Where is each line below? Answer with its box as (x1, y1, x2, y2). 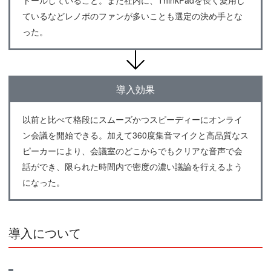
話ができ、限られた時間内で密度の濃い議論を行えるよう (22, 160, 243, 173)
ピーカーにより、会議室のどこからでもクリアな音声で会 (22, 145, 243, 157)
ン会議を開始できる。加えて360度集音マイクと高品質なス (22, 129, 249, 142)
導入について (8, 224, 81, 242)
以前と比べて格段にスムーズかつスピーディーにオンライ (22, 113, 243, 126)
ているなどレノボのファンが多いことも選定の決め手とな (22, 9, 243, 22)
